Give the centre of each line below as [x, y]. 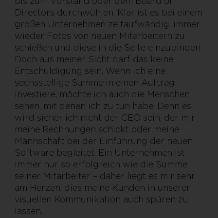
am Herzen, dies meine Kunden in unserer [102, 188]
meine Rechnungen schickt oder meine [97, 129]
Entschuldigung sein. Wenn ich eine [90, 71]
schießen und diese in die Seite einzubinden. [108, 48]
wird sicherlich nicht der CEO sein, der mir [105, 118]
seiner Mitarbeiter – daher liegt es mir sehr [105, 176]
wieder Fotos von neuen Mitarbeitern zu [100, 36]
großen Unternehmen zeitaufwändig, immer [107, 24]
